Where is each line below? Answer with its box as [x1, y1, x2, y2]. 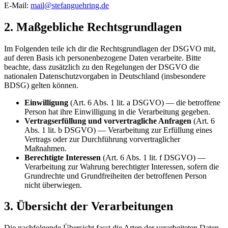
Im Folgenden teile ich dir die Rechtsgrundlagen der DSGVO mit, [4, 44, 216, 53]
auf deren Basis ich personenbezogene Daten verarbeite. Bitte [4, 53, 201, 62]
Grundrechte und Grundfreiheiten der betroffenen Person [24, 171, 207, 180]
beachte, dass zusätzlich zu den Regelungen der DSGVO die [4, 62, 199, 71]
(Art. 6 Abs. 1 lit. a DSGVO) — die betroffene [68, 98, 220, 107]
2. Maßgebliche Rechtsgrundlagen [4, 20, 182, 34]
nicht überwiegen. [24, 180, 82, 189]
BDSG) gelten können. [4, 80, 78, 90]
